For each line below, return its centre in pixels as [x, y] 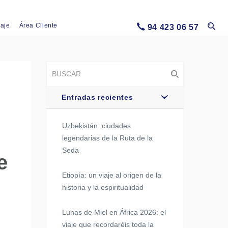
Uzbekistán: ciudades [96, 126]
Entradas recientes [97, 97]
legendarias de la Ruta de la [107, 138]
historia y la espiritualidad [103, 187]
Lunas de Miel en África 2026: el [114, 212]
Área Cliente [38, 25]
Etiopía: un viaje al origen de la [112, 175]
